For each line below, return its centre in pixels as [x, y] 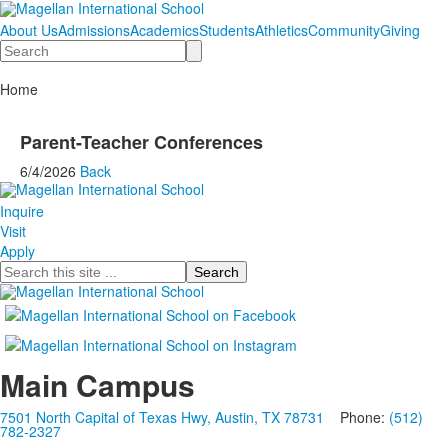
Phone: [358, 417]
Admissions [94, 30]
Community [344, 30]
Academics [164, 30]
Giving [400, 30]
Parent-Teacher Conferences [141, 142]
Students [227, 30]
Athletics [281, 30]
